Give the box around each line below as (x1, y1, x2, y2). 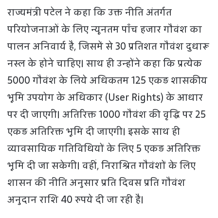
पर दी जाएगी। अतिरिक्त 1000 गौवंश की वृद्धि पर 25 (7, 107, 206, 122)
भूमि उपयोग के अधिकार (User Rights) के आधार (7, 90, 203, 105)
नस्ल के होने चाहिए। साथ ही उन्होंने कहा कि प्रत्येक (7, 55, 202, 71)
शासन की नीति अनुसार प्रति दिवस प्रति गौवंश (7, 175, 185, 190)
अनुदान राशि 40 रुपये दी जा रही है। (7, 192, 144, 207)
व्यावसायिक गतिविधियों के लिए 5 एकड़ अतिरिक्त (7, 141, 200, 156)
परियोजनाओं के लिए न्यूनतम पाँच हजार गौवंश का (7, 21, 202, 37)
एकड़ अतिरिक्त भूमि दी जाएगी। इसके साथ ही (7, 124, 180, 139)
